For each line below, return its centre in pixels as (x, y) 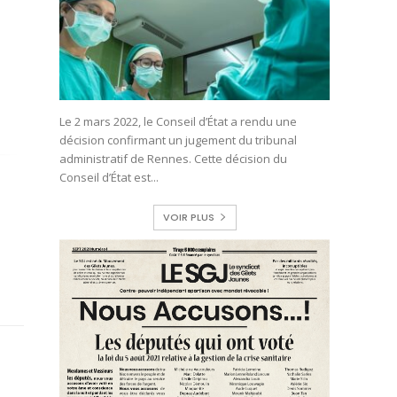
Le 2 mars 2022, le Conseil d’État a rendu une (179, 121)
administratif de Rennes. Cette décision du (174, 158)
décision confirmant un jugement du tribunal (179, 140)
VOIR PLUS (188, 217)
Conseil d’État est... (109, 177)
